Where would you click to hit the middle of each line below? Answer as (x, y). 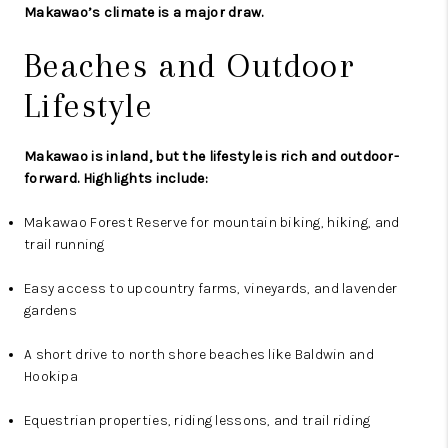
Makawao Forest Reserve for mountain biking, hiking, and (212, 223)
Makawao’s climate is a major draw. (144, 13)
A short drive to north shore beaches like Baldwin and (199, 355)
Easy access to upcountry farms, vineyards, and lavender (211, 289)
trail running (64, 245)
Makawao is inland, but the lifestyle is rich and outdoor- (211, 157)
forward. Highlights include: (116, 179)
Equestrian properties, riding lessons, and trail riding (197, 421)
